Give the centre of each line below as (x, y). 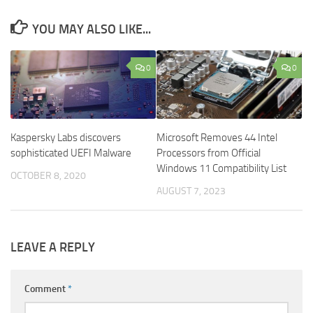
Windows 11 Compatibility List (221, 169)
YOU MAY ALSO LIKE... (91, 30)
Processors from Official (209, 153)
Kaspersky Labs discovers (66, 138)
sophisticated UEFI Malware (71, 153)
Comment (46, 289)
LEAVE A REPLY (53, 248)
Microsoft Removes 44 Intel (217, 138)
